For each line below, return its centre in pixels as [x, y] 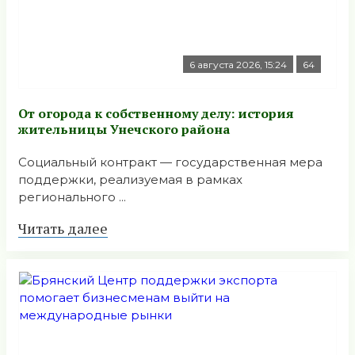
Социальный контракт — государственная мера [170, 162]
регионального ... [72, 197]
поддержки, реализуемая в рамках [130, 180]
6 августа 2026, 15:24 [238, 64]
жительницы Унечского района [124, 130]
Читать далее [63, 229]
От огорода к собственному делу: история [156, 114]
